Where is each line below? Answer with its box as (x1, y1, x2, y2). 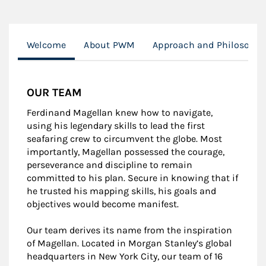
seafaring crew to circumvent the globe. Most (27, 132, 222, 144)
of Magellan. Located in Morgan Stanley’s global (27, 237, 232, 249)
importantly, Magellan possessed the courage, (27, 145, 224, 157)
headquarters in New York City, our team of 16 (27, 250, 223, 262)
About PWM (84, 39, 135, 50)
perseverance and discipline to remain (27, 159, 192, 170)
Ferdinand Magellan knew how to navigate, (27, 106, 213, 118)
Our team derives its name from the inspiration (27, 224, 232, 236)
